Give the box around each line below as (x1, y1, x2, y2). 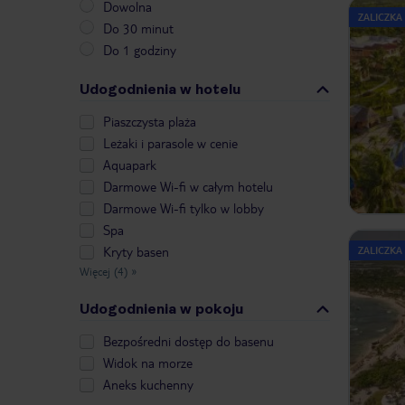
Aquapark (103, 156, 156, 174)
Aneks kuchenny (103, 376, 193, 393)
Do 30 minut (103, 20, 174, 37)
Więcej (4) (80, 264, 127, 279)
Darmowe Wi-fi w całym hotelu (103, 178, 273, 195)
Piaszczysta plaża (103, 113, 196, 130)
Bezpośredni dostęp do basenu (103, 333, 274, 350)
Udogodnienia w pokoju (80, 300, 243, 318)
